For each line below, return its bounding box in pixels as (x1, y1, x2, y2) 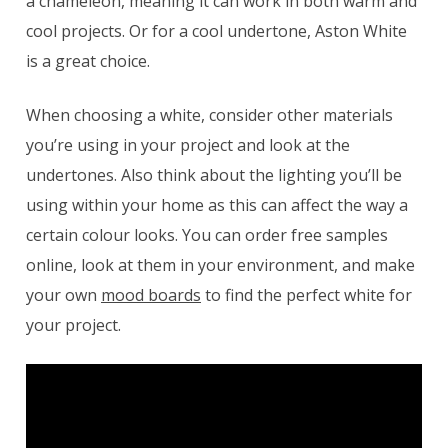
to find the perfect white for (201, 284, 412, 307)
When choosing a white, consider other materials (26, 104, 393, 127)
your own (26, 284, 101, 307)
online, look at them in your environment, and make (26, 254, 415, 277)
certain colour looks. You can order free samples (26, 224, 388, 247)
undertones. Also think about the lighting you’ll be (26, 164, 402, 187)
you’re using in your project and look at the (26, 134, 350, 157)
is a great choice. (26, 50, 154, 73)
